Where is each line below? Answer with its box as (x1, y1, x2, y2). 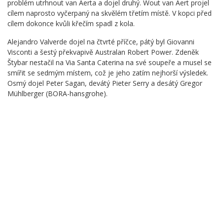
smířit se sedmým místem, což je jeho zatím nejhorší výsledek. (7, 68, 208, 77)
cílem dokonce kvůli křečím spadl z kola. (7, 18, 137, 28)
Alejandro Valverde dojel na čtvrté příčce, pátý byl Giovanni (7, 37, 194, 46)
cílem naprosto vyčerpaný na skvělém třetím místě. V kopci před (7, 8, 212, 18)
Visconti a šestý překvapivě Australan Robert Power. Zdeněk (7, 47, 199, 57)
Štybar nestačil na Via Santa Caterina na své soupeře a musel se (7, 57, 212, 67)
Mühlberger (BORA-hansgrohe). (7, 88, 110, 98)
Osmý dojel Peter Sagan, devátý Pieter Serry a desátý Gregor (7, 78, 202, 88)
